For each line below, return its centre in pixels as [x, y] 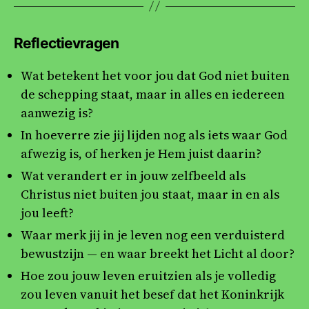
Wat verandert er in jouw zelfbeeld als [133, 175]
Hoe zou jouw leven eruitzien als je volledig [148, 275]
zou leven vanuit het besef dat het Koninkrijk [152, 294]
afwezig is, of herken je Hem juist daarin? [141, 153]
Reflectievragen [66, 43]
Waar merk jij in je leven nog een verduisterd [153, 235]
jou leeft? [47, 212]
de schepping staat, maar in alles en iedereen [153, 94]
